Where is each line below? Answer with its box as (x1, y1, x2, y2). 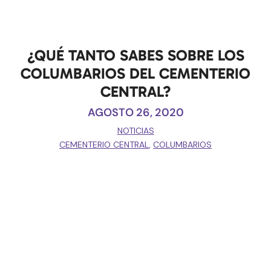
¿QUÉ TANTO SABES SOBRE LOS (27, 46, 244, 65)
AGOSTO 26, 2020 (87, 105, 184, 120)
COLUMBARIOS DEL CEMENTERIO (21, 64, 250, 83)
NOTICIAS (117, 125, 154, 137)
